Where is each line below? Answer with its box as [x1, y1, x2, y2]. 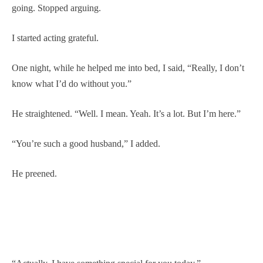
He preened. [12, 168, 57, 178]
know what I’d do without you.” [12, 78, 131, 89]
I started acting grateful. [12, 32, 99, 43]
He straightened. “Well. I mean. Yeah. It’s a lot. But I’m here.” [12, 108, 241, 119]
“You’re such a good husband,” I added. [12, 138, 160, 149]
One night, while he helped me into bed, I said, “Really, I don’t [12, 62, 244, 73]
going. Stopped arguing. [12, 2, 101, 13]
